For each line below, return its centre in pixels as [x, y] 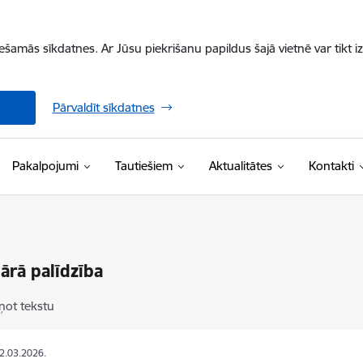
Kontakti [331, 166]
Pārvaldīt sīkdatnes [103, 107]
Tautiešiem [143, 166]
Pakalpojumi [45, 166]
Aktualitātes [240, 166]
